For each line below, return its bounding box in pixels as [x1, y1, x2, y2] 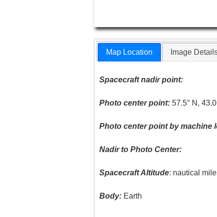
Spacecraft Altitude [99, 169, 170, 177]
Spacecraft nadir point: [99, 76, 184, 84]
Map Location [106, 48, 153, 57]
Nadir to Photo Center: [99, 145, 182, 154]
